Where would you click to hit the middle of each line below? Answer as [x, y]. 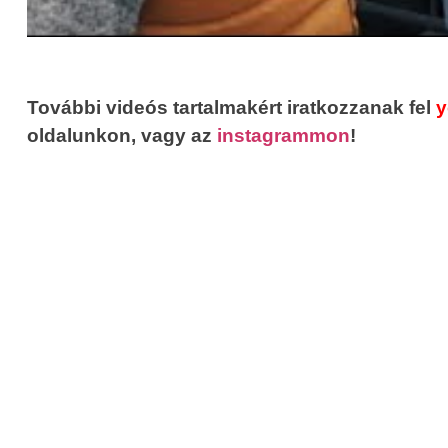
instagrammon [283, 136]
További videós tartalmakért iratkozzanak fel [231, 108]
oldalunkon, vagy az [122, 136]
